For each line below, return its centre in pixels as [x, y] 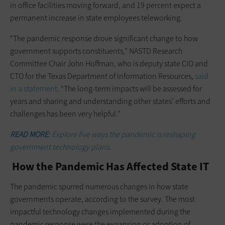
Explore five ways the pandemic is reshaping [124, 134]
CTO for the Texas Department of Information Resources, [102, 76]
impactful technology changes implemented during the [100, 211]
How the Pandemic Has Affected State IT [109, 166]
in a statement [34, 88]
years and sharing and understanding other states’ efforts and [110, 101]
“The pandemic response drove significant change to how [104, 38]
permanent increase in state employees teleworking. [96, 18]
